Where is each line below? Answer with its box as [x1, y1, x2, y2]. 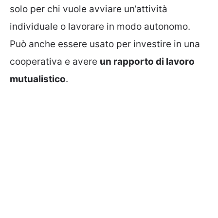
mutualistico [10, 73, 66, 85]
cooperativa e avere [10, 55, 100, 67]
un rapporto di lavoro [100, 55, 195, 67]
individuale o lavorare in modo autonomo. [10, 20, 190, 32]
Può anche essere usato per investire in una [10, 38, 200, 50]
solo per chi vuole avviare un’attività [10, 3, 167, 15]
